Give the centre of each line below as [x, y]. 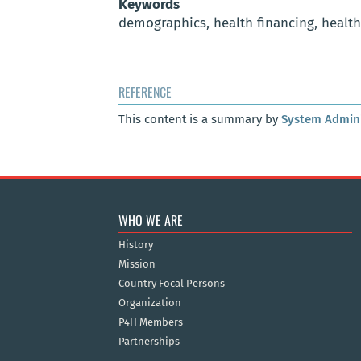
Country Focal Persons [172, 284]
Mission [137, 264]
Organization [150, 303]
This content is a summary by [200, 120]
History [136, 245]
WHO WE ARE [151, 220]
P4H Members [151, 322]
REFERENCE [145, 92]
